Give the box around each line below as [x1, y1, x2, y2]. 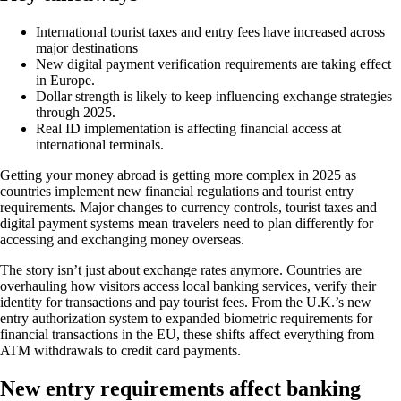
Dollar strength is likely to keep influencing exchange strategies [36, 88, 392, 104]
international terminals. [36, 136, 164, 152]
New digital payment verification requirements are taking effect [36, 55, 391, 72]
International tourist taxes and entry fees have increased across [36, 23, 385, 39]
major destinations [36, 39, 138, 55]
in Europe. [36, 72, 95, 88]
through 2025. [36, 104, 115, 120]
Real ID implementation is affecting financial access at [36, 120, 341, 136]
